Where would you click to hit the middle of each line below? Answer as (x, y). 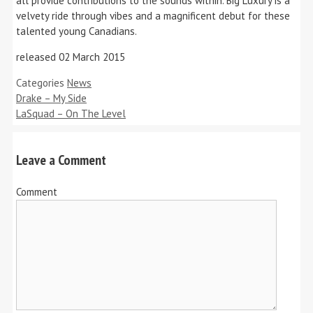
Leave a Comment (61, 160)
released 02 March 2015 (71, 57)
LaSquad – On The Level (71, 113)
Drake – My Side (51, 98)
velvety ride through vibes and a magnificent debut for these (153, 15)
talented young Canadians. (77, 31)
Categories (42, 82)
